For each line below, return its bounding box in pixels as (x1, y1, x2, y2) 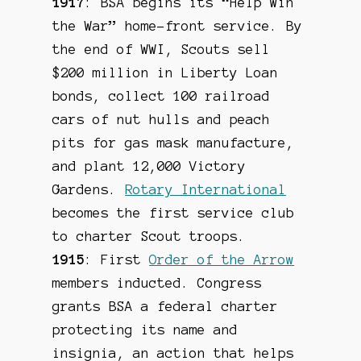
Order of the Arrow (149, 251, 295, 267)
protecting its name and (52, 322, 239, 337)
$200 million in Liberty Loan (52, 64, 279, 80)
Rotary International (125, 181, 287, 197)
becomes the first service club (52, 205, 295, 220)
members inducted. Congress (52, 275, 263, 290)
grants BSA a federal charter (52, 298, 279, 313)
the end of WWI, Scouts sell (52, 41, 271, 56)
